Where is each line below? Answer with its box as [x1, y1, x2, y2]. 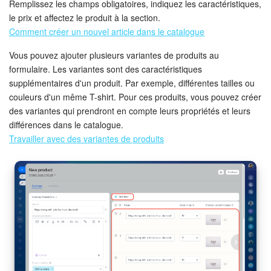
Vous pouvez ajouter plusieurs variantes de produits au [9, 49, 219, 62]
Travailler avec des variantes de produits [9, 132, 164, 145]
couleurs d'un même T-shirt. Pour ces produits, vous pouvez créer [9, 91, 261, 103]
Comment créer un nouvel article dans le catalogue [9, 25, 204, 38]
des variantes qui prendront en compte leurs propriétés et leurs [9, 105, 250, 117]
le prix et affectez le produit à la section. [9, 11, 160, 24]
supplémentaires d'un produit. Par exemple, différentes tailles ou [9, 77, 255, 90]
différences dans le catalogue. [9, 119, 123, 131]
